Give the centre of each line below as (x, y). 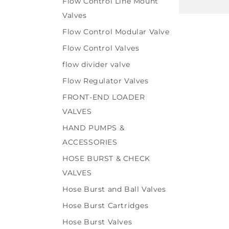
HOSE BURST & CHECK (106, 158)
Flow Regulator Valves (106, 81)
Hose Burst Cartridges (106, 205)
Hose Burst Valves (97, 222)
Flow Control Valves (101, 48)
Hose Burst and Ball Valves (114, 189)
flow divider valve (96, 64)
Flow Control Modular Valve (116, 32)
